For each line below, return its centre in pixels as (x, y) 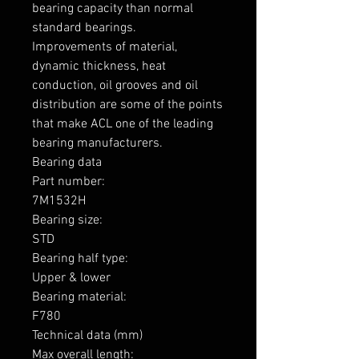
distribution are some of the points (127, 105)
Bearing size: (69, 221)
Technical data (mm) (87, 336)
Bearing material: (81, 298)
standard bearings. (84, 28)
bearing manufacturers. (97, 144)
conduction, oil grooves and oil (115, 86)
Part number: (70, 182)
